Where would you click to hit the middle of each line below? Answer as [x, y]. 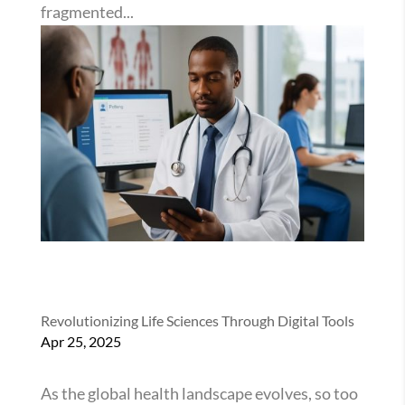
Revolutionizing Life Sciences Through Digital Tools [197, 320]
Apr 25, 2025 [80, 341]
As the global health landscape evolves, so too [199, 393]
